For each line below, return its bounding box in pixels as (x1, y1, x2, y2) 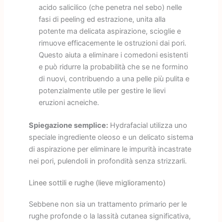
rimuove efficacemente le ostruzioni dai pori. (38, 38, 186, 48)
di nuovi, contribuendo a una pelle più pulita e (38, 74, 189, 83)
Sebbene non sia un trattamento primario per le (28, 199, 187, 209)
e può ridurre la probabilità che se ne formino (38, 62, 188, 71)
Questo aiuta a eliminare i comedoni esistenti (38, 50, 188, 59)
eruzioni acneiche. (38, 98, 99, 107)
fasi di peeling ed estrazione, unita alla (38, 14, 166, 24)
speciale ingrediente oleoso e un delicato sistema (28, 132, 193, 142)
